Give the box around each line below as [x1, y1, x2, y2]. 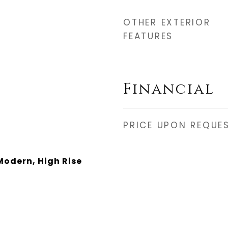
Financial [123, 79, 215, 99]
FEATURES [123, 30, 173, 42]
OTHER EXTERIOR [123, 16, 211, 28]
